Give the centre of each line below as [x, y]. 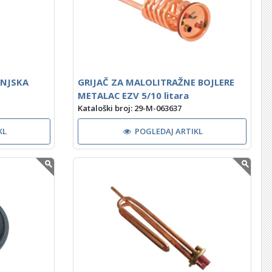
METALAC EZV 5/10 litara [133, 95]
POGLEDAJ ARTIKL [169, 131]
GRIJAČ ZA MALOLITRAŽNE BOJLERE [156, 82]
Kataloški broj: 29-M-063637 [129, 108]
